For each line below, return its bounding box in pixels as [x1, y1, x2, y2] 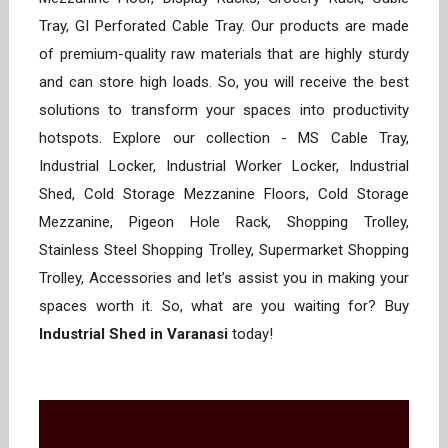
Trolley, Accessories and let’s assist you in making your [39, 269, 409, 288]
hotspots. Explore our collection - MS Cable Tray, [39, 129, 409, 148]
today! [232, 325, 273, 344]
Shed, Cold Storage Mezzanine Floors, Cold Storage [39, 185, 409, 204]
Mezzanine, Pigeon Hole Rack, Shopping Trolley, [39, 213, 409, 232]
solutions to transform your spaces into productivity [39, 101, 409, 120]
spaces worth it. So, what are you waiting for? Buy [39, 297, 409, 316]
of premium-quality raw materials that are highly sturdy [39, 45, 409, 64]
